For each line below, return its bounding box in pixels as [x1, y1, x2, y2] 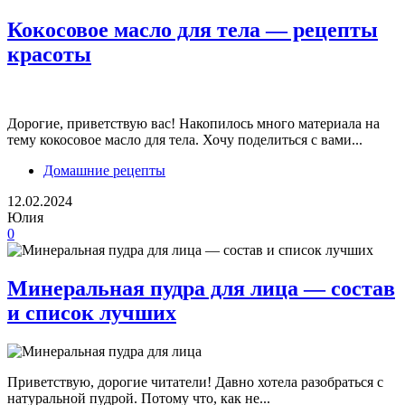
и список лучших [7, 301, 176, 325]
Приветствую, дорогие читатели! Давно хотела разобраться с [7, 374, 383, 391]
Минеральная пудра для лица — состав [7, 277, 395, 301]
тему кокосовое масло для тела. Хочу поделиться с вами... [7, 132, 363, 148]
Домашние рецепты [43, 163, 165, 179]
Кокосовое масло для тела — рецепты [7, 18, 378, 42]
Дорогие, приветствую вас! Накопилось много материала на [7, 116, 380, 132]
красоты [7, 42, 91, 67]
